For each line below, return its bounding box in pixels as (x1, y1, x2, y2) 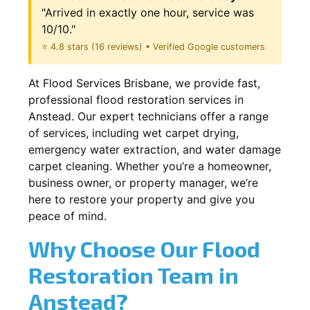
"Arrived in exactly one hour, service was (42, 5, 254, 19)
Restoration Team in (28, 261, 239, 288)
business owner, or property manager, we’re (28, 175, 258, 190)
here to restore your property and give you (28, 192, 255, 206)
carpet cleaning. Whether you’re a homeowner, (28, 158, 271, 173)
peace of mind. (28, 208, 107, 223)
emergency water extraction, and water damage (28, 142, 281, 156)
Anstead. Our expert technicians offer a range (28, 109, 268, 123)
